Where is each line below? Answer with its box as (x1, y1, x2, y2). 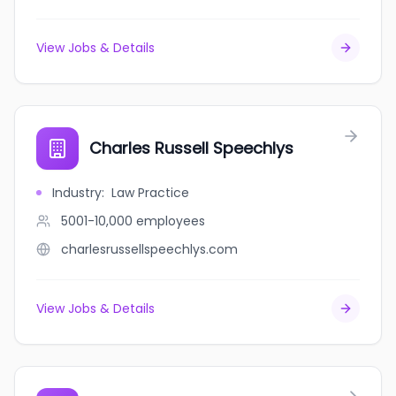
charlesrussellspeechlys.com (61, 240, 238, 258)
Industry (52, 184, 102, 202)
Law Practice (111, 184, 189, 202)
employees (136, 212, 205, 230)
